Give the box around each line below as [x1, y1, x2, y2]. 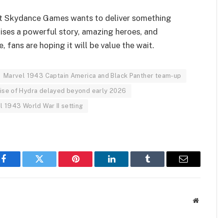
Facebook [2, 162, 37, 171]
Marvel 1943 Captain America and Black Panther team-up [3, 72, 182, 80]
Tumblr [146, 162, 173, 171]
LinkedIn [110, 162, 143, 171]
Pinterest [74, 162, 106, 171]
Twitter [38, 162, 64, 171]
